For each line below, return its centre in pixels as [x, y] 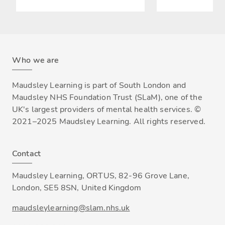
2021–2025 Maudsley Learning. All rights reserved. [109, 122]
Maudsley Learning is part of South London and [99, 86]
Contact [27, 154]
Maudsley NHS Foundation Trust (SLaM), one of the [107, 98]
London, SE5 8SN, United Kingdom [77, 188]
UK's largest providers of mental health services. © [107, 110]
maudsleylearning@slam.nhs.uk [71, 208]
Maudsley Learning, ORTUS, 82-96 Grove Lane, [101, 176]
